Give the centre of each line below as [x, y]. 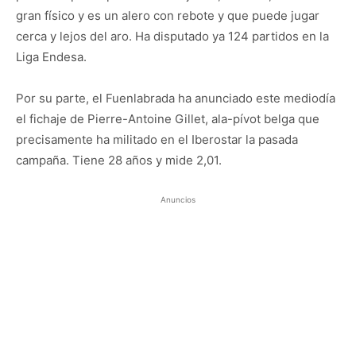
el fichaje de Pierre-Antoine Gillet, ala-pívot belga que [168, 119]
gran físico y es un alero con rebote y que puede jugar [168, 15]
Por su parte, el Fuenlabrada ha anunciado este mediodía [176, 98]
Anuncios [178, 199]
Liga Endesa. [51, 57]
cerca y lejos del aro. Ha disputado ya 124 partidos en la [172, 36]
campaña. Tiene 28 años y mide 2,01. [119, 160]
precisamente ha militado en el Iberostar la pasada [157, 139]
